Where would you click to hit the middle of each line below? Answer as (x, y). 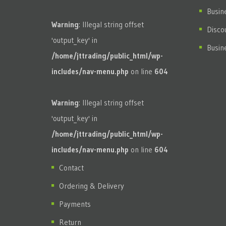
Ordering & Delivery (92, 186)
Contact (71, 167)
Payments (75, 204)
